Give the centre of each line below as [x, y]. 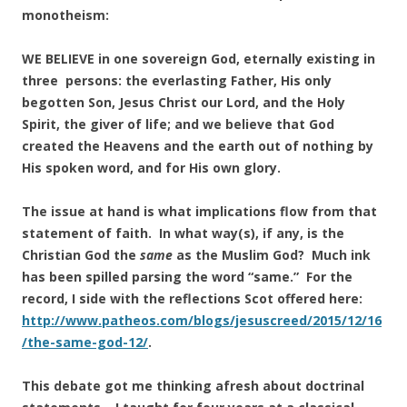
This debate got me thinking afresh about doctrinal [193, 386]
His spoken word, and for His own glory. [151, 168]
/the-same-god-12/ [85, 342]
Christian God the [81, 255]
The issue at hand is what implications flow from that [199, 211]
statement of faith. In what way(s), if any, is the [183, 233]
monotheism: [65, 15]
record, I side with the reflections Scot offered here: [192, 298]
